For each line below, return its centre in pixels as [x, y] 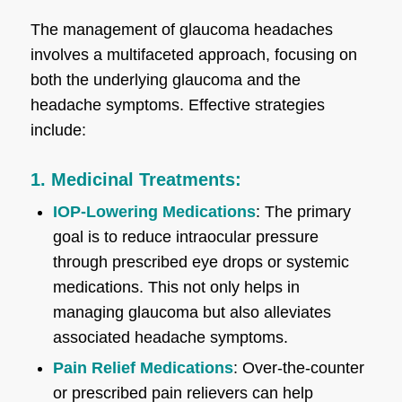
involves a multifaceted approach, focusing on [193, 54]
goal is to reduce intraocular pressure [185, 236]
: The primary [303, 211]
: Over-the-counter [298, 367]
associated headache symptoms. [170, 337]
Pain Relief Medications [143, 367]
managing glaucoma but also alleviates [192, 312]
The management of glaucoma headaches [181, 29]
